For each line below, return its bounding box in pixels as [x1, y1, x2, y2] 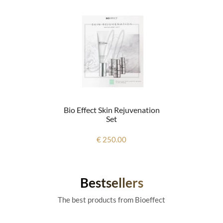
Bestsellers [80, 175, 143, 191]
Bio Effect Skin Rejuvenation [63, 105, 160, 115]
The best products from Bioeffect [58, 195, 165, 205]
